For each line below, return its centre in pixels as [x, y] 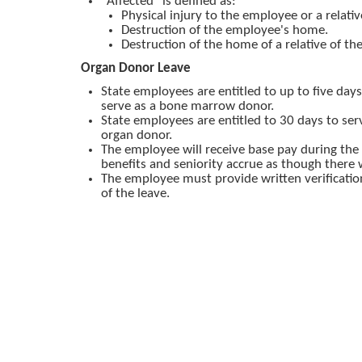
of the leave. [135, 193]
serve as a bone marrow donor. [187, 106]
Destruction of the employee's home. [225, 30]
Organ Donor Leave [136, 68]
